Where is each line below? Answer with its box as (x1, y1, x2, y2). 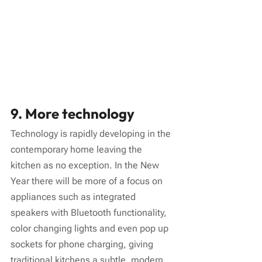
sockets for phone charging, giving (11, 239, 156, 250)
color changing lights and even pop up (11, 223, 171, 235)
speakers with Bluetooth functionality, (11, 207, 169, 219)
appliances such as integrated (11, 191, 138, 203)
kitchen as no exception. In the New (11, 160, 161, 171)
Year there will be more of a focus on (11, 175, 165, 187)
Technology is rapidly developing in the (11, 128, 173, 140)
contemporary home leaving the (11, 144, 144, 156)
